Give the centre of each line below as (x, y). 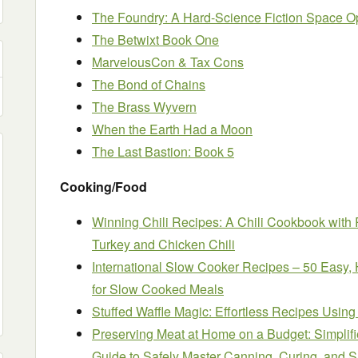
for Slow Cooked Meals (158, 289)
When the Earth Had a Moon (172, 129)
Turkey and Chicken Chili (163, 244)
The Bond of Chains (149, 84)
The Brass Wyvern (144, 107)
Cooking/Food (103, 187)
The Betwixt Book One (155, 40)
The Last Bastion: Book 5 (163, 151)
